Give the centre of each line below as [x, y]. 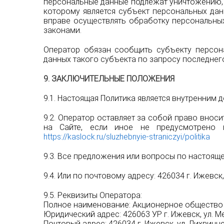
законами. [62, 30]
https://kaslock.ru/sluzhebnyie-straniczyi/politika [128, 137]
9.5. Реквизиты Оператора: [93, 195]
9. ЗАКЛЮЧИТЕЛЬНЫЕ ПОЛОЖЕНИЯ [109, 79]
